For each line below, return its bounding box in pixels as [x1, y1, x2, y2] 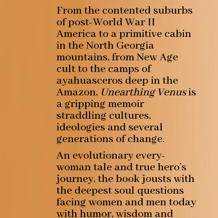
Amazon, [56, 86, 100, 100]
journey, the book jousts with [56, 172, 195, 186]
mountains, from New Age [56, 51, 178, 65]
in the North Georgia [56, 39, 154, 53]
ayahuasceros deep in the [56, 74, 178, 88]
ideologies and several [56, 121, 163, 135]
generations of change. [56, 132, 164, 146]
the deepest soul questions [56, 184, 184, 198]
